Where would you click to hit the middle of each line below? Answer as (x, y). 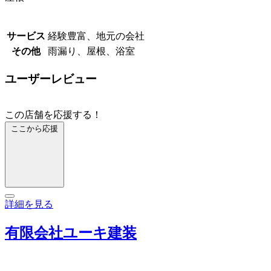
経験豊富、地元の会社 (96, 36)
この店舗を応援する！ (53, 115)
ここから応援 (34, 129)
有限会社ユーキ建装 (71, 233)
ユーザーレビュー (51, 79)
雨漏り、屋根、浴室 (91, 51)
